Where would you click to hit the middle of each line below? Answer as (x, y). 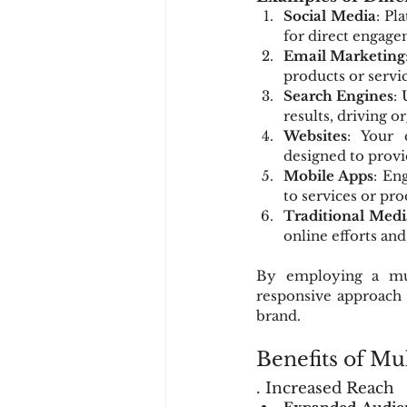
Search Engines (339, 96)
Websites (315, 136)
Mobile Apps (329, 176)
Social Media (330, 16)
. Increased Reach (325, 388)
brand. (278, 316)
